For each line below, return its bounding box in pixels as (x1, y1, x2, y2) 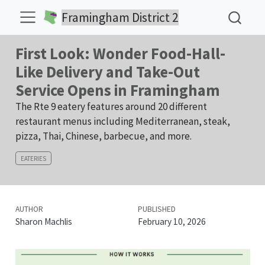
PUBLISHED (137, 203, 176, 214)
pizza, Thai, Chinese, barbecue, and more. (15, 130, 192, 143)
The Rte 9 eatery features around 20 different (15, 100, 207, 113)
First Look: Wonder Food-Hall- (15, 44, 225, 63)
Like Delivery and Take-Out (15, 62, 200, 82)
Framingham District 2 (61, 9, 179, 25)
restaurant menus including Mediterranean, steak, (15, 115, 230, 128)
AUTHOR (15, 203, 43, 214)
